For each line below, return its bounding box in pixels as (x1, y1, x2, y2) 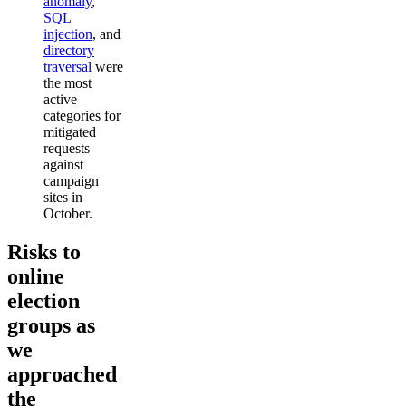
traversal (43, 58, 92, 74)
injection (43, 25, 92, 42)
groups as (7, 313, 95, 337)
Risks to (7, 239, 81, 264)
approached (7, 362, 117, 386)
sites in (43, 188, 82, 205)
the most (43, 74, 92, 91)
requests (43, 140, 90, 156)
